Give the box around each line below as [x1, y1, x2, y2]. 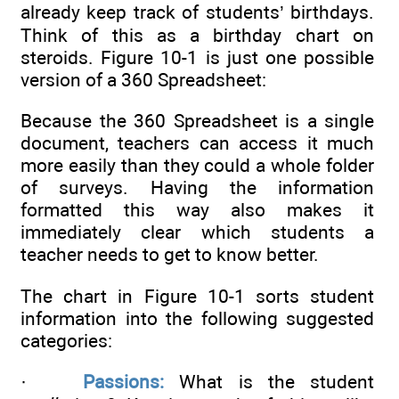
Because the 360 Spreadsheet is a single [20, 110, 374, 133]
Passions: [83, 370, 180, 394]
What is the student [179, 370, 374, 394]
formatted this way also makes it [20, 199, 374, 222]
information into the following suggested [20, 306, 374, 330]
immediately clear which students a [20, 221, 374, 244]
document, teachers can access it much [20, 132, 374, 155]
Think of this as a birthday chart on [20, 24, 374, 47]
